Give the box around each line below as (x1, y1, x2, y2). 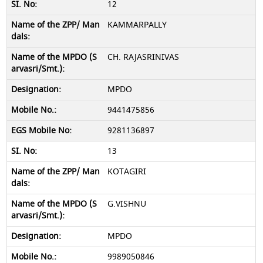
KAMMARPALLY (107, 19, 167, 31)
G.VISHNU (107, 198, 146, 210)
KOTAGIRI (107, 166, 146, 178)
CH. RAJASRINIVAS (107, 51, 179, 63)
